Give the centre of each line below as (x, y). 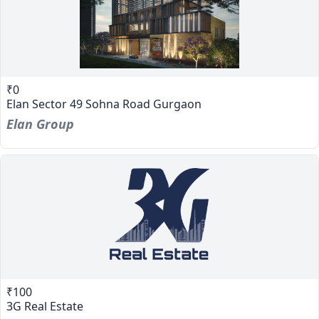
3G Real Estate (45, 306)
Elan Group (40, 124)
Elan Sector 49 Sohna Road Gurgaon (104, 104)
